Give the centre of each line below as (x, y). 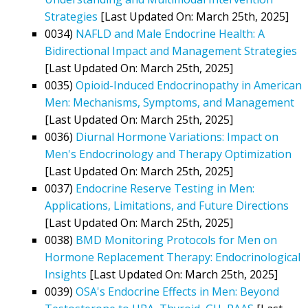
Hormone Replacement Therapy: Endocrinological (173, 257)
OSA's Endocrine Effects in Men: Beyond (177, 291)
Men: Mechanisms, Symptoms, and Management (169, 102)
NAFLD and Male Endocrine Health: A (170, 33)
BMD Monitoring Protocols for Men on (176, 240)
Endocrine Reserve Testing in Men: (165, 188)
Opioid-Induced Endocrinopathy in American (189, 85)
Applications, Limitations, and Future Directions (167, 205)
